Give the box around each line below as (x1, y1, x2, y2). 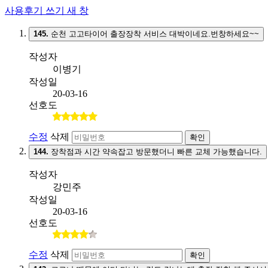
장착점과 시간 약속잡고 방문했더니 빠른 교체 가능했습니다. (48, 147, 262, 156)
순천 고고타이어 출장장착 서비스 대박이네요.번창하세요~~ (48, 29, 259, 38)
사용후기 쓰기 (5, 5, 65, 16)
